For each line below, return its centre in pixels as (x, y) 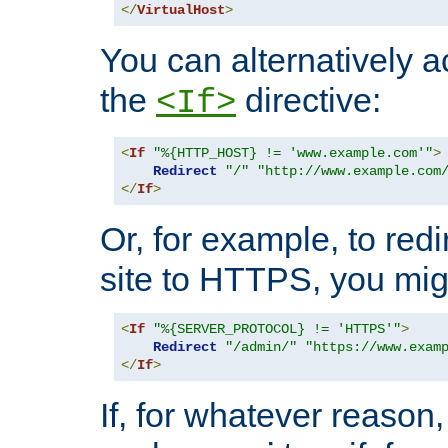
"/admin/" (261, 346)
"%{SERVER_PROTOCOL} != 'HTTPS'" (277, 328)
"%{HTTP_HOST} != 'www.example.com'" (293, 152)
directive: (308, 99)
